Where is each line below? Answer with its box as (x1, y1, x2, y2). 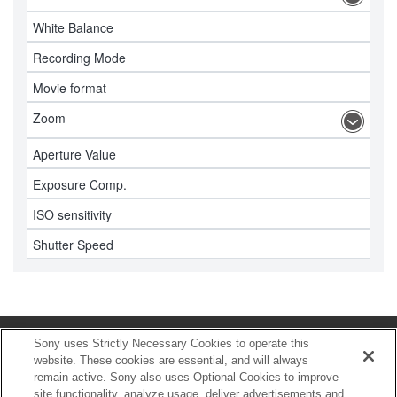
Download (13, 373, 64, 389)
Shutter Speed (33, 235, 113, 253)
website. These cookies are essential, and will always (34, 354, 309, 367)
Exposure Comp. (33, 175, 127, 193)
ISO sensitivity (33, 205, 112, 223)
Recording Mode (33, 48, 126, 66)
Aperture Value (33, 144, 116, 163)
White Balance (33, 18, 113, 36)
